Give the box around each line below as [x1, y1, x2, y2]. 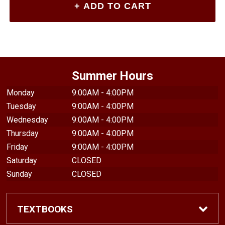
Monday [7, 88, 35, 98]
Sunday [7, 169, 32, 179]
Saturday [7, 156, 37, 166]
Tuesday [7, 101, 36, 111]
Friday [7, 142, 28, 152]
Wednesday [7, 115, 48, 125]
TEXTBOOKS [17, 203, 73, 215]
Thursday [7, 129, 39, 139]
